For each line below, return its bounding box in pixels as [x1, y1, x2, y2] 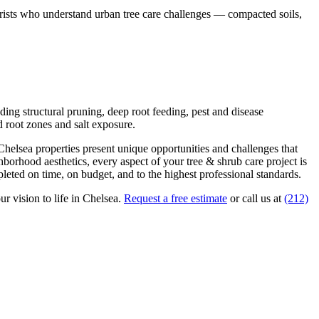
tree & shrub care [187, 155, 263, 167]
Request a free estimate [124, 192, 227, 204]
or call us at [230, 192, 284, 204]
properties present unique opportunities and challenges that [33, 142, 298, 155]
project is [263, 155, 307, 167]
